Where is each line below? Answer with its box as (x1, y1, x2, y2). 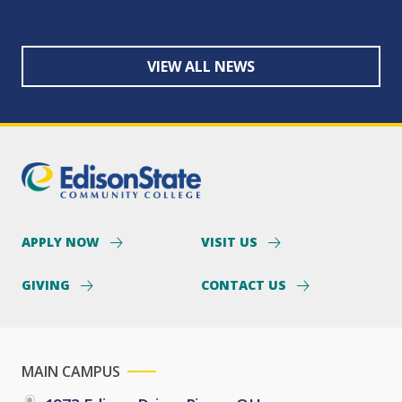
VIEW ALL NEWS (147, 56, 255, 76)
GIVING (22, 275, 74, 293)
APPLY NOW (22, 232, 103, 250)
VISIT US (201, 232, 261, 250)
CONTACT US (201, 275, 290, 293)
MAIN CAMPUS (22, 361, 120, 381)
